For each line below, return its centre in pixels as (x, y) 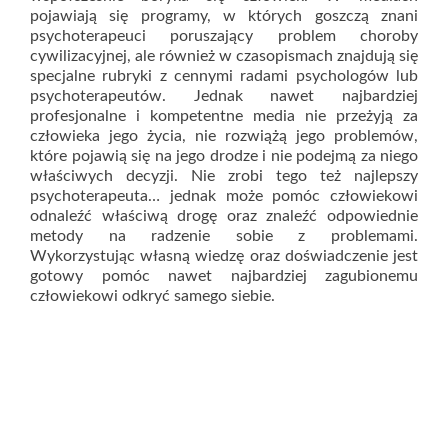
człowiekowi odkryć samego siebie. (152, 296)
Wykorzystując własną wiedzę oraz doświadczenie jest (224, 256)
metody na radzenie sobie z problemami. (224, 236)
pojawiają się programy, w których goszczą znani (224, 16)
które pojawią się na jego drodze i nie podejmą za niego (224, 156)
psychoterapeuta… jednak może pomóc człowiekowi (224, 196)
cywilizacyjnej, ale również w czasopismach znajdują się (224, 56)
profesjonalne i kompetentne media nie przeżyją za (224, 116)
